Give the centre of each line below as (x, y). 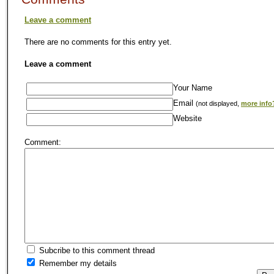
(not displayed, (218, 103)
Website (187, 118)
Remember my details (77, 263)
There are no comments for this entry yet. (98, 42)
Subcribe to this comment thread (96, 250)
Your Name (193, 87)
